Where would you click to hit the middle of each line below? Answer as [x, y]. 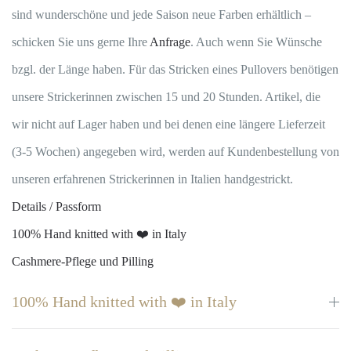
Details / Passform [56, 206]
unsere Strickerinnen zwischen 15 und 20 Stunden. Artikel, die [166, 97]
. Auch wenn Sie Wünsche [256, 42]
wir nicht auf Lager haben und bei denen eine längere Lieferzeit [168, 124]
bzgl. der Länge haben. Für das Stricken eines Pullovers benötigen [175, 69]
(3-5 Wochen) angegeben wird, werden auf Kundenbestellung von [175, 152]
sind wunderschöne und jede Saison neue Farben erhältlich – [161, 14]
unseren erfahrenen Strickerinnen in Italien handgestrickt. [152, 179]
